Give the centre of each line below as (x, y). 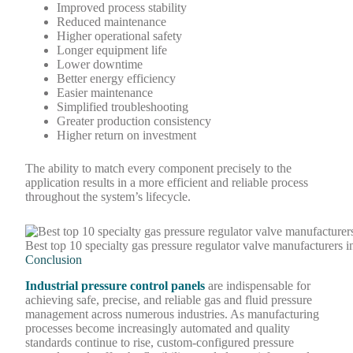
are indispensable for (258, 285)
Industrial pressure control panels (115, 285)
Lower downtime (100, 65)
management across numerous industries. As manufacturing (173, 314)
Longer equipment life (112, 50)
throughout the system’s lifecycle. (108, 197)
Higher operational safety (120, 36)
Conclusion (54, 259)
